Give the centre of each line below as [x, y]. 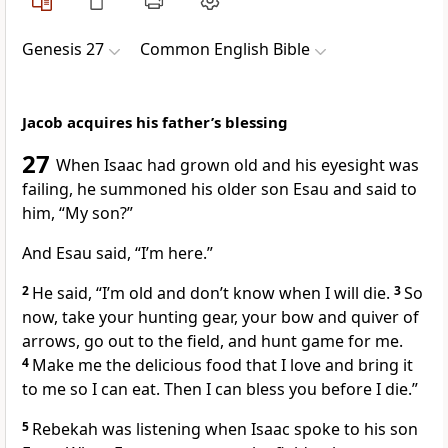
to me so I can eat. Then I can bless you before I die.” [220, 389]
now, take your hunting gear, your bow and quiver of [220, 317]
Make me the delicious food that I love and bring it [222, 365]
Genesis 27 [63, 49]
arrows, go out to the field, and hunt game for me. [212, 341]
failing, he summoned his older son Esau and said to [219, 189]
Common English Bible [225, 49]
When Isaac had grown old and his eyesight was [237, 165]
